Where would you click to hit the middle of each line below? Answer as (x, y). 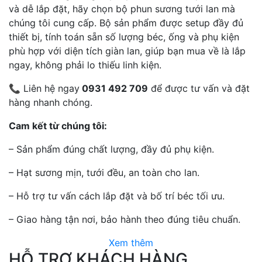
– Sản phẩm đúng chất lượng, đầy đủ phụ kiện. (111, 149)
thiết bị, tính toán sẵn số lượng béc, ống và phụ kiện (124, 37)
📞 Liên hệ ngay (44, 88)
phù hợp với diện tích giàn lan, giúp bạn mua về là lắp (127, 51)
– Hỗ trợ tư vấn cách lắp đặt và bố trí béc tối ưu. (117, 196)
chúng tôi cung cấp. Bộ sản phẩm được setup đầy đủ (126, 23)
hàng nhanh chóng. (51, 102)
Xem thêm (131, 242)
